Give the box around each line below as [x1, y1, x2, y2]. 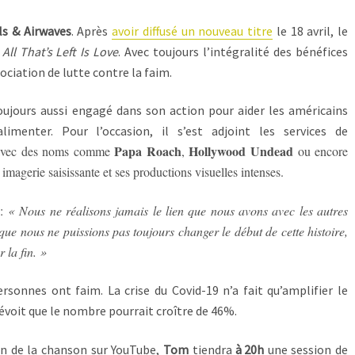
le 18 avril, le [273, 23, 348, 39]
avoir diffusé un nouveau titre [112, 23, 273, 39]
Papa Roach [114, 142, 181, 161]
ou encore [293, 143, 349, 160]
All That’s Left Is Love [2, 44, 119, 59]
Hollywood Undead [189, 142, 293, 161]
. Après [71, 23, 112, 39]
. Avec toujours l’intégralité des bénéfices [118, 44, 349, 59]
